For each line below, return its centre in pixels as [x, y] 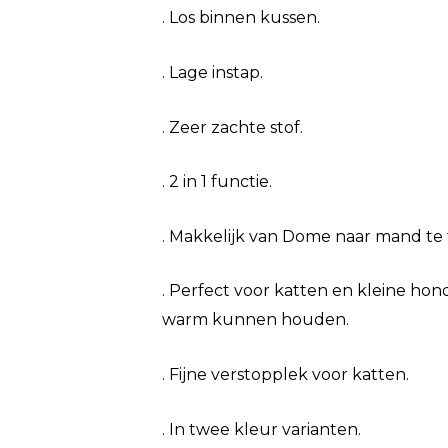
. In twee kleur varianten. [261, 429]
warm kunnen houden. [255, 320]
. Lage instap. [212, 72]
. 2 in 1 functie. [217, 182]
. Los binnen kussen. [241, 18]
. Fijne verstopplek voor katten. [285, 374]
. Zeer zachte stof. [232, 127]
